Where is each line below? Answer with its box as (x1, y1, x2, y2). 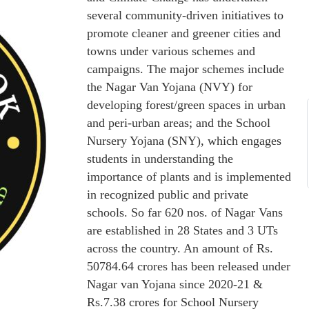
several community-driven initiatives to (87, 8, 283, 22)
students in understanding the (87, 152, 233, 166)
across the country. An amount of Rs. (87, 241, 273, 255)
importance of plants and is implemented (87, 170, 291, 183)
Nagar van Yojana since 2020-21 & (87, 277, 263, 291)
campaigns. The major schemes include (87, 62, 284, 76)
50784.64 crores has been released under (87, 259, 290, 273)
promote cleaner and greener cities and (87, 26, 281, 40)
